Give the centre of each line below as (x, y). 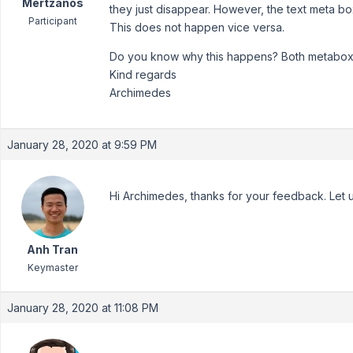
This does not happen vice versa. (197, 27)
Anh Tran (52, 249)
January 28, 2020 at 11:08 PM (83, 308)
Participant (52, 21)
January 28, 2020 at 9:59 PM (82, 145)
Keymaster (52, 268)
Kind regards (143, 74)
